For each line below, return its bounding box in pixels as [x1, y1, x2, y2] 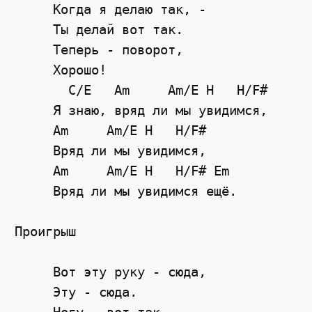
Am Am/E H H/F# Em [15, 162, 230, 179]
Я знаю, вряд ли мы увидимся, [15, 102, 268, 118]
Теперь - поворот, [15, 41, 184, 58]
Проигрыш [15, 223, 77, 240]
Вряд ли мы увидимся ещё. [15, 182, 237, 199]
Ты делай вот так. [15, 21, 184, 38]
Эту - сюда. [15, 283, 138, 300]
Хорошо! [15, 61, 107, 78]
